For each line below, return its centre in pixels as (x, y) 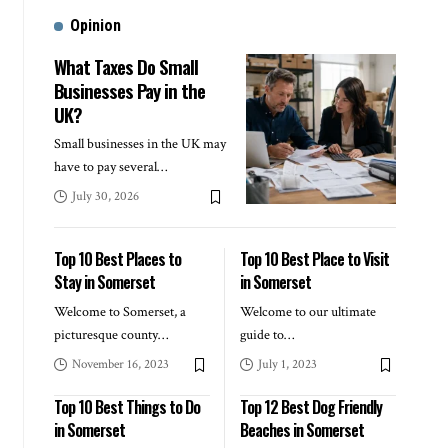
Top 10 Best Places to (117, 259)
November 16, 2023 (120, 365)
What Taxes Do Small (125, 66)
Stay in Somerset (104, 282)
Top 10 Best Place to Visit (314, 259)
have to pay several (105, 167)
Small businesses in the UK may (139, 144)
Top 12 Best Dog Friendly (310, 407)
